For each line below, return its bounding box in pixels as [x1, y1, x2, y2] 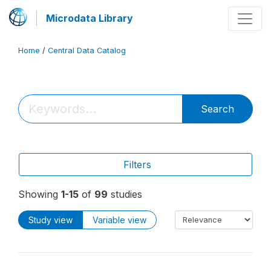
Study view [28, 215, 73, 225]
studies [108, 188, 142, 200]
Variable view [93, 215, 146, 225]
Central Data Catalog [48, 46, 126, 55]
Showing [18, 188, 61, 200]
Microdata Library [46, 12, 133, 24]
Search [201, 103, 234, 115]
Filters [120, 158, 151, 171]
